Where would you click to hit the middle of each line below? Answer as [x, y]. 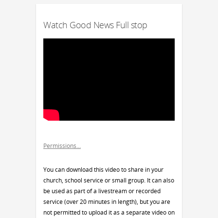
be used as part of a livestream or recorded [102, 191]
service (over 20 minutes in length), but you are [107, 202]
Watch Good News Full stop [95, 25]
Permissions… [62, 146]
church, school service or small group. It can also [109, 181]
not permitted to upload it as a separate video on [109, 213]
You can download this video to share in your [103, 170]
